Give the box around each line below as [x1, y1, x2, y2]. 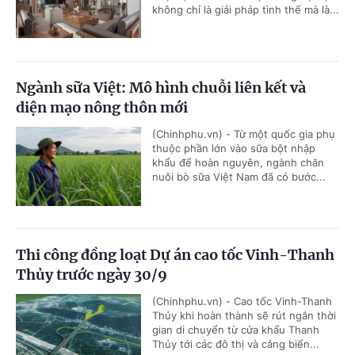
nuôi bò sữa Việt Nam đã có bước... [152, 170, 326, 184]
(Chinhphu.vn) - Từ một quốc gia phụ [152, 128, 335, 141]
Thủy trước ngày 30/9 [16, 265, 167, 284]
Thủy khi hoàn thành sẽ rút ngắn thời [152, 309, 336, 323]
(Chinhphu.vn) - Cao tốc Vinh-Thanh [152, 295, 332, 308]
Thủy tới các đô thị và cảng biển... [152, 338, 319, 351]
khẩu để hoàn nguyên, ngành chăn [152, 156, 324, 170]
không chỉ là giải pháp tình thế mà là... [152, 3, 339, 17]
